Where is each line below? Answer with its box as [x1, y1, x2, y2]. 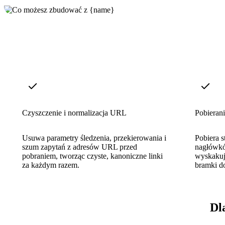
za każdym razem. [22, 160, 79, 169]
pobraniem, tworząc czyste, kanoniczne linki [22, 151, 163, 160]
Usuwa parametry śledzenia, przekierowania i [22, 133, 166, 142]
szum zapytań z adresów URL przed [22, 142, 137, 151]
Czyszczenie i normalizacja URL [22, 108, 127, 117]
